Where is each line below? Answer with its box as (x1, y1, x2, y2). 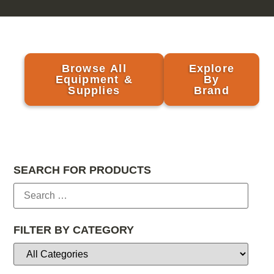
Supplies (68, 84, 120, 97)
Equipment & (55, 73, 133, 86)
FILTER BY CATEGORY (13, 224, 135, 237)
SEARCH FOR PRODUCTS (13, 164, 152, 177)
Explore (188, 62, 234, 75)
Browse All (61, 62, 127, 75)
